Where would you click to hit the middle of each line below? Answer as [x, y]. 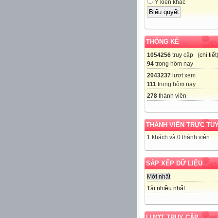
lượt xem [183, 75]
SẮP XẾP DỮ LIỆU [174, 163]
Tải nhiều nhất [166, 188]
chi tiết [208, 55]
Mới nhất [159, 176]
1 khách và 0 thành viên [178, 137]
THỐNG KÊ [163, 41]
